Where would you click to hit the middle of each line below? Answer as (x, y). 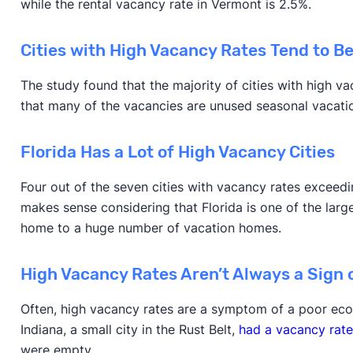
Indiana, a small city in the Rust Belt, (129, 329)
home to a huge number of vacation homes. (150, 227)
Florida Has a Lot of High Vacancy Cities (177, 152)
